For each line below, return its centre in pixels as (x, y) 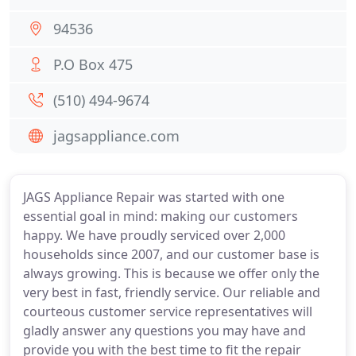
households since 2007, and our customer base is (171, 254)
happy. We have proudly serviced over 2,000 (154, 235)
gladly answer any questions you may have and (164, 331)
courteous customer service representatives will (168, 311)
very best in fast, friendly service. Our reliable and (172, 292)
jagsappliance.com (116, 136)
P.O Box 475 (93, 64)
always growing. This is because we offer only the (171, 273)
